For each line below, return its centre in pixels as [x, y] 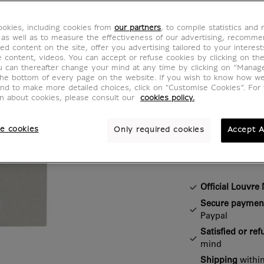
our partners [138, 28]
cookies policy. [167, 98]
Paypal [214, 217]
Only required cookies [159, 130]
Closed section [199, 144]
